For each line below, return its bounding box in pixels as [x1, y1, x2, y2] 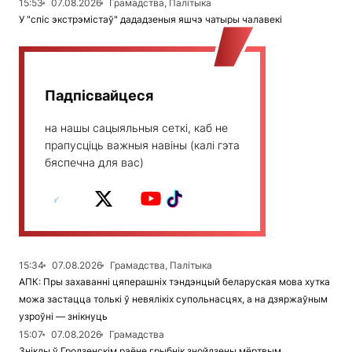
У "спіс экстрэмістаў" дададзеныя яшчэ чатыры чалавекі [19, 13, 282, 26]
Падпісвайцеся [45, 87, 153, 104]
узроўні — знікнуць [19, 310, 108, 323]
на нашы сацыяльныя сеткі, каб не [45, 121, 228, 135]
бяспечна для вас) [45, 156, 144, 170]
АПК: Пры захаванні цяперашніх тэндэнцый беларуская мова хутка [19, 276, 330, 288]
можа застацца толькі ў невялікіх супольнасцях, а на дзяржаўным [19, 293, 328, 306]
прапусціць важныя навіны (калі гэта [45, 138, 240, 152]
